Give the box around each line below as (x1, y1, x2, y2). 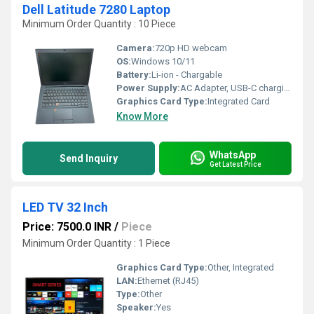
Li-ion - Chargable (151, 69, 222, 80)
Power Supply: (116, 83, 180, 93)
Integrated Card (207, 96, 270, 107)
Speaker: (116, 302, 156, 313)
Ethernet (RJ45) (137, 275, 199, 286)
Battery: (116, 69, 151, 80)
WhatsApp (210, 149, 256, 161)
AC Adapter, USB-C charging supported (180, 83, 284, 93)
